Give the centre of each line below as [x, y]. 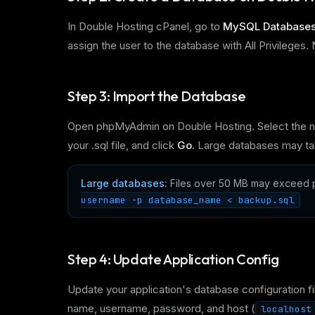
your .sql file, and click [122, 145]
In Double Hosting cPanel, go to [145, 26]
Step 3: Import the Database [157, 96]
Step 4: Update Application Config [173, 259]
